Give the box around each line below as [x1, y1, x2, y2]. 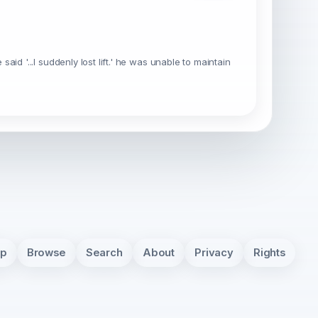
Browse [26, 246, 66, 259]
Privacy [194, 246, 234, 259]
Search [85, 246, 123, 259]
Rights [253, 246, 285, 259]
